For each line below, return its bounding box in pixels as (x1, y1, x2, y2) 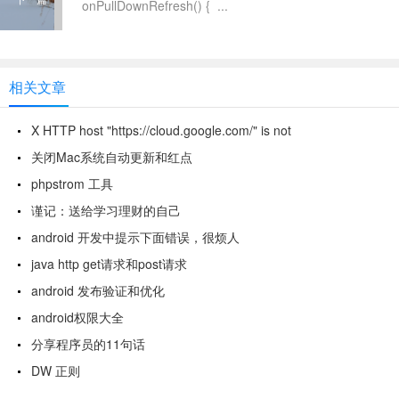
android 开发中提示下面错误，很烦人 (31, 228, 240, 246)
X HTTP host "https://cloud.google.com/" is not (31, 121, 291, 139)
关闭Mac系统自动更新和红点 (31, 148, 192, 166)
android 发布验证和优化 (31, 281, 165, 299)
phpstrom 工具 (31, 175, 113, 192)
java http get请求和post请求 (31, 255, 187, 273)
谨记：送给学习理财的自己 (31, 201, 181, 219)
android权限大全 (31, 308, 124, 326)
